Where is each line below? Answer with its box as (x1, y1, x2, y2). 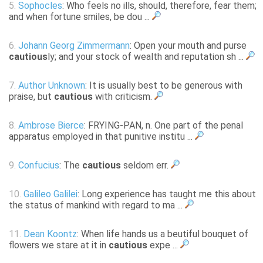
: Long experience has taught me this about (77, 188, 256, 200)
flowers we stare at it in (9, 240, 109, 251)
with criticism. (93, 91, 154, 103)
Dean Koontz (23, 228, 77, 240)
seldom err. (121, 160, 171, 171)
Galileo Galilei (23, 188, 77, 200)
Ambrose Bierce (18, 120, 84, 131)
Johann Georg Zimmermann (18, 40, 130, 52)
